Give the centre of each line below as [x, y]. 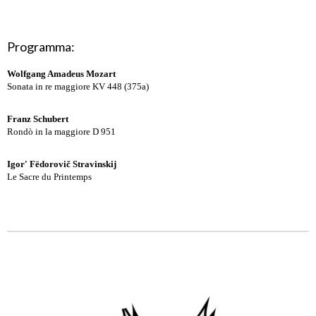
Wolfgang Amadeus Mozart [61, 74]
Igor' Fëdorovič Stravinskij [62, 164]
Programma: [41, 47]
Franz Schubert [38, 119]
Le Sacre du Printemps [49, 177]
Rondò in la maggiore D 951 [61, 132]
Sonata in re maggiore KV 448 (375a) [78, 86]
